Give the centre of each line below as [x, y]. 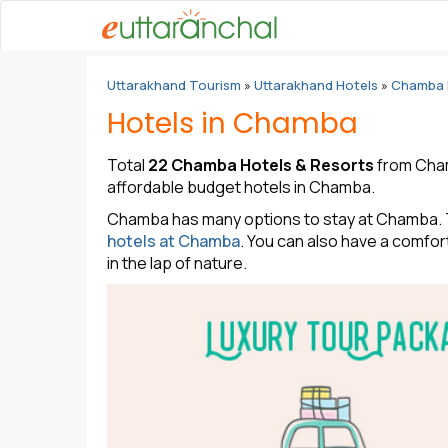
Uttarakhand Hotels [316, 85]
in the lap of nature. [177, 263]
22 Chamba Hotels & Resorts [261, 165]
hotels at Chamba [173, 241]
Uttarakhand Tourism [174, 85]
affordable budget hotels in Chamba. [241, 187]
